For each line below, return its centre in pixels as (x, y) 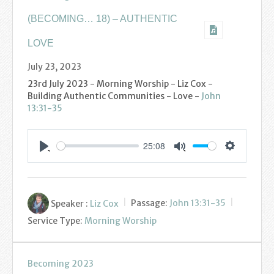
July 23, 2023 (54, 66)
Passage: (149, 203)
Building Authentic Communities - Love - (114, 96)
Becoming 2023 (61, 263)
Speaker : (69, 203)
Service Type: (55, 220)
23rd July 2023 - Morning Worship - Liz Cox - (120, 83)
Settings (246, 158)
